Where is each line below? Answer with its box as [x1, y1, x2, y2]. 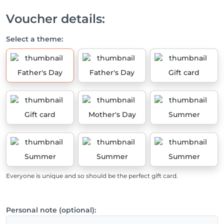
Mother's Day [88, 110, 136, 119]
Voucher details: [6, 11, 105, 26]
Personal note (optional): [6, 205, 96, 214]
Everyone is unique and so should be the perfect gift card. [6, 172, 178, 179]
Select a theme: [6, 34, 63, 43]
